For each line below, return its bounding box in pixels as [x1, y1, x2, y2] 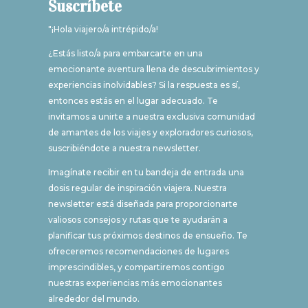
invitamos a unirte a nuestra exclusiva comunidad [47, 111, 255, 122]
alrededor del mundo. [47, 294, 140, 305]
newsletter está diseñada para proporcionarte [47, 199, 238, 210]
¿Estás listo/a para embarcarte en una [47, 48, 203, 59]
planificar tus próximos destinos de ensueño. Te [47, 230, 247, 241]
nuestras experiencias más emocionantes [47, 278, 222, 289]
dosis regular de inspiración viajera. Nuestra [47, 183, 227, 194]
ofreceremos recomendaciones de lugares [47, 246, 229, 257]
